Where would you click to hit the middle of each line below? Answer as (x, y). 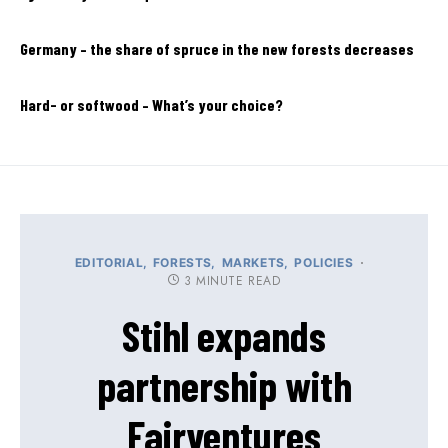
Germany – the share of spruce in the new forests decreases (217, 48)
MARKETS (253, 262)
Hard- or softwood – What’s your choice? (151, 104)
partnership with (224, 384)
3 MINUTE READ (232, 280)
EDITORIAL (109, 262)
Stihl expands (224, 334)
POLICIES (324, 262)
